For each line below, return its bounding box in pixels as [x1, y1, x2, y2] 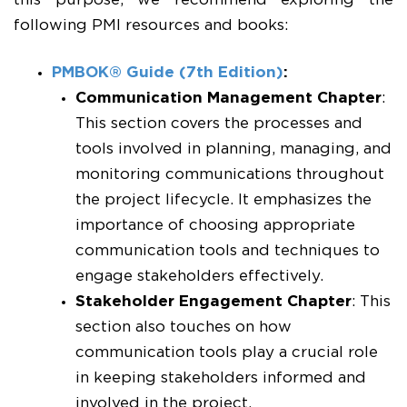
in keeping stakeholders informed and [74, 372, 366, 385]
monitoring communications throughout [74, 168, 384, 182]
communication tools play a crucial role [74, 346, 378, 360]
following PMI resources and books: [14, 19, 288, 33]
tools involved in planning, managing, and [74, 143, 392, 156]
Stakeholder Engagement [74, 295, 283, 309]
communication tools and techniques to [74, 244, 380, 258]
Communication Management [74, 92, 317, 105]
